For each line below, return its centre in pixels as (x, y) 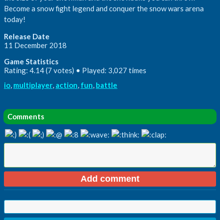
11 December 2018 (35, 45)
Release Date (27, 36)
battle (107, 85)
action (67, 85)
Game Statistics (31, 61)
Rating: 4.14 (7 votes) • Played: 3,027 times (75, 70)
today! (15, 19)
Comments (26, 116)
